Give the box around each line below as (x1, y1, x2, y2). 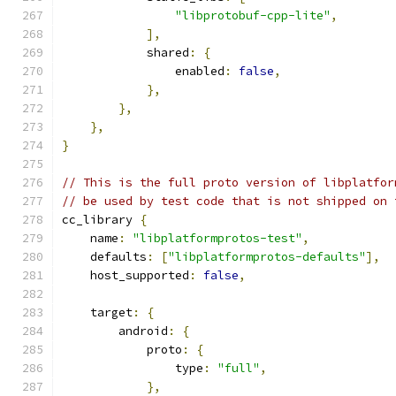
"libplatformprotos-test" (133, 231, 302, 246)
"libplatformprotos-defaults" (168, 249, 366, 264)
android (62, 324, 168, 339)
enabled (62, 64, 225, 79)
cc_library (62, 212, 140, 227)
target (62, 305, 133, 320)
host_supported (62, 268, 189, 283)
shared (62, 45, 189, 60)
